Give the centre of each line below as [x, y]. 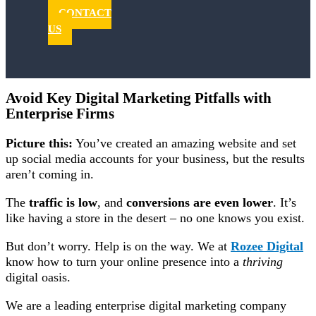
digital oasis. [38, 277]
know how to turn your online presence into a [124, 261]
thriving [263, 261]
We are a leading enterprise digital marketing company [146, 305]
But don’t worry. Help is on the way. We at [118, 246]
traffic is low [63, 202]
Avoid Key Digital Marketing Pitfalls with [139, 98]
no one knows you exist [241, 218]
